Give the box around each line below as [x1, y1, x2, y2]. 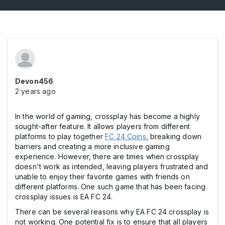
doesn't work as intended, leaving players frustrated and [15, 162, 208, 171]
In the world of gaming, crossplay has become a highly [15, 111, 200, 121]
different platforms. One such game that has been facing [15, 182, 206, 191]
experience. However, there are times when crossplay [15, 152, 199, 161]
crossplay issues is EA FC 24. [15, 192, 113, 201]
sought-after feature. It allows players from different [15, 122, 190, 131]
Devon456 [15, 76, 54, 85]
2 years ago [15, 86, 56, 95]
